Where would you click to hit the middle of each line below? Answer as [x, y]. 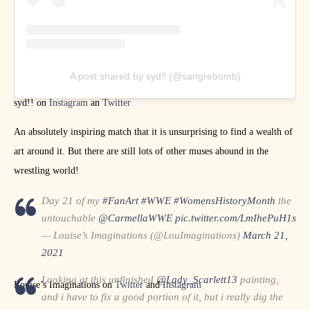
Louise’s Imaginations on [64, 284]
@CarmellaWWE [135, 218]
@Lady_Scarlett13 [197, 279]
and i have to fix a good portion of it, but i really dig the [162, 297]
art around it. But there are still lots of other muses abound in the [141, 151]
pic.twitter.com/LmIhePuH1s [236, 218]
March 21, [265, 235]
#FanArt [120, 200]
